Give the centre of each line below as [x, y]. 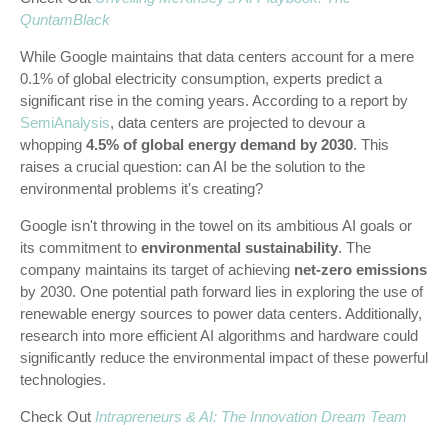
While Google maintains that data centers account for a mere [217, 56]
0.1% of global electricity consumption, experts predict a [201, 78]
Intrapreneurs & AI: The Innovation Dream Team [251, 416]
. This [371, 144]
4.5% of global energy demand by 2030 [219, 144]
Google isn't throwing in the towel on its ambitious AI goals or [216, 225]
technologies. [63, 379]
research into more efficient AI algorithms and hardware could [219, 335]
